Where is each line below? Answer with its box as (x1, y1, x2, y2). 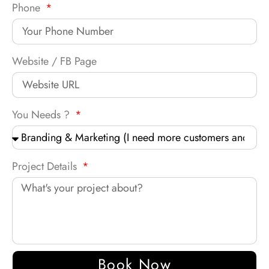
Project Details (12, 159, 80, 175)
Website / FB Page (12, 53, 97, 70)
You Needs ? (12, 107, 73, 123)
